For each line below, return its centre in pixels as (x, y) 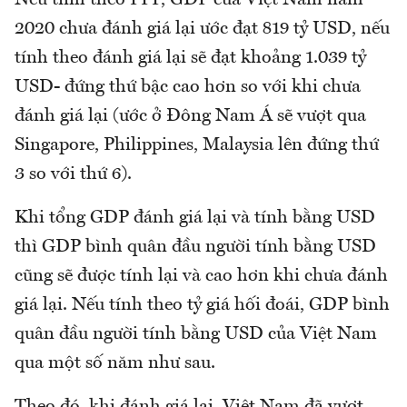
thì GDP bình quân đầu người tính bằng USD (195, 248)
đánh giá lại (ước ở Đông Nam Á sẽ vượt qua (190, 117)
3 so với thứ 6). (73, 175)
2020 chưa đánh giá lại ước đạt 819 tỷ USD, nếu (202, 30)
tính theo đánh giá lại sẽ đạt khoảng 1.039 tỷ (190, 59)
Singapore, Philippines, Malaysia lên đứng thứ (197, 146)
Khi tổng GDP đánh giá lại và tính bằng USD (195, 218)
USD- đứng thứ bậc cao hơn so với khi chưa (188, 88)
